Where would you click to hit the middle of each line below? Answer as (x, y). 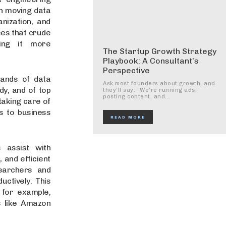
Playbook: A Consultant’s (151, 61)
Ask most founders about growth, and (159, 83)
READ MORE (128, 117)
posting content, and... (137, 96)
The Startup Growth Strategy (160, 51)
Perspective (126, 70)
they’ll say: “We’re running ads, (150, 90)
